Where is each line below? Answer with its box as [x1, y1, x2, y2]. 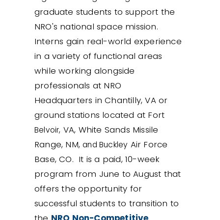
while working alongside [34, 64, 135, 77]
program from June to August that [34, 167, 181, 180]
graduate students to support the [34, 5, 175, 18]
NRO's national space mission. [34, 20, 158, 32]
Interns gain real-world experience [34, 35, 182, 47]
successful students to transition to [34, 197, 179, 209]
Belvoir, [34, 124, 61, 135]
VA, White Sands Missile [60, 123, 159, 136]
